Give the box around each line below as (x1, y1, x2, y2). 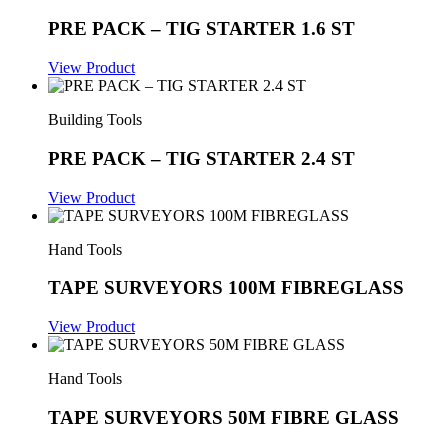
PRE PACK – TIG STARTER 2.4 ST (48, 147, 355, 169)
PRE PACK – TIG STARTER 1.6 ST (48, 18, 355, 40)
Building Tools (48, 111, 142, 129)
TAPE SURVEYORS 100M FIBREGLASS (48, 277, 404, 299)
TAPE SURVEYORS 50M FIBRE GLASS (48, 406, 399, 428)
